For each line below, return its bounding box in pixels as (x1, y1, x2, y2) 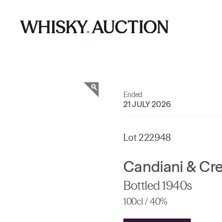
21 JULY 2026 (123, 99, 171, 109)
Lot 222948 (123, 132, 171, 143)
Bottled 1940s (123, 178, 192, 193)
